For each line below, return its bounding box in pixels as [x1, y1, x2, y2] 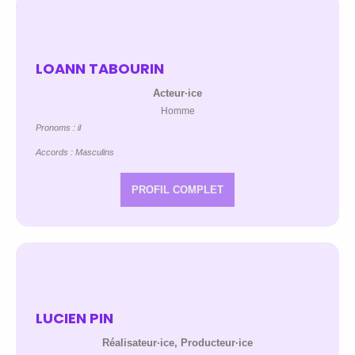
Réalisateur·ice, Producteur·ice [102, 336, 253, 349]
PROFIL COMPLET [132, 183, 223, 196]
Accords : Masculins [36, 147, 114, 157]
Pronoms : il [36, 122, 81, 132]
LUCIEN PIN [36, 307, 113, 328]
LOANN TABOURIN [36, 58, 164, 78]
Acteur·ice [153, 86, 202, 99]
